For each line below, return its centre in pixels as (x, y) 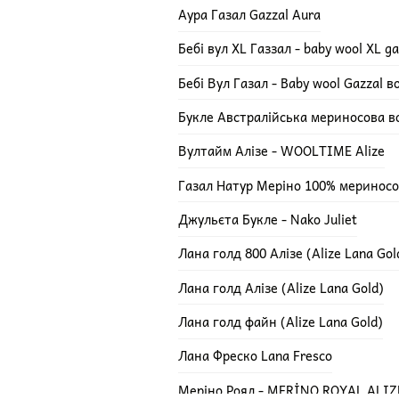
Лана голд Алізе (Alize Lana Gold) (281, 287)
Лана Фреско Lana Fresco (255, 356)
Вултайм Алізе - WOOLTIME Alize (281, 151)
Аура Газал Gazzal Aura (249, 15)
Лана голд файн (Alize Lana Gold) (280, 321)
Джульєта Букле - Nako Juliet (267, 219)
